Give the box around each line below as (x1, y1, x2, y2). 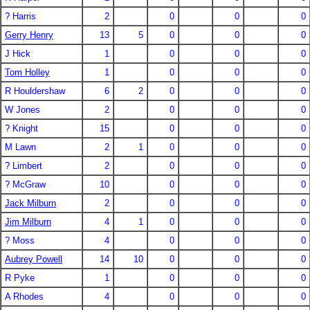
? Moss (5, 235, 35, 246)
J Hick (5, 48, 30, 59)
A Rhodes (5, 291, 44, 302)
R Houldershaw (5, 85, 65, 96)
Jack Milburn (5, 197, 56, 208)
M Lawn (5, 141, 36, 152)
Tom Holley (5, 66, 50, 77)
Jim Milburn (5, 216, 51, 227)
